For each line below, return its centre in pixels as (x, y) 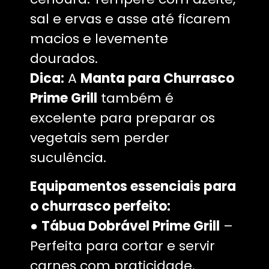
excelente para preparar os (122, 118)
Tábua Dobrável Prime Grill (131, 226)
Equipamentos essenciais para (133, 186)
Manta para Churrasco (157, 79)
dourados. (64, 59)
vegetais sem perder (100, 138)
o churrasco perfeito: (100, 206)
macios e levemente (99, 39)
